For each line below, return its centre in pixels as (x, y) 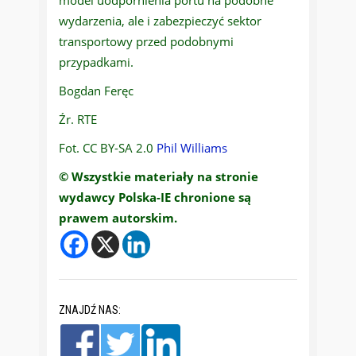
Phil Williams (192, 148)
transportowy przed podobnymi (146, 42)
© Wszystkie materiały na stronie (159, 177)
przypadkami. (96, 62)
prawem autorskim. (118, 218)
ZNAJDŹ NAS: (90, 310)
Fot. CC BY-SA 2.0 (108, 148)
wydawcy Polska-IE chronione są (155, 197)
